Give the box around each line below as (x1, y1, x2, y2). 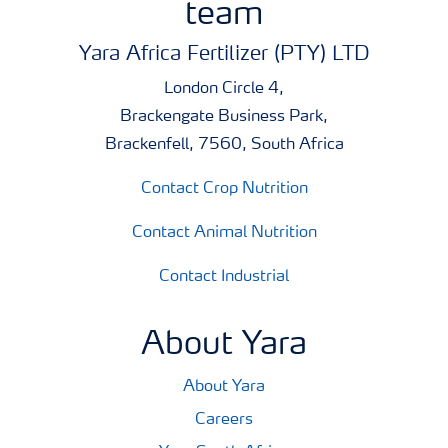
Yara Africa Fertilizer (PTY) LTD (78, 45, 370, 65)
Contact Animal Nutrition (131, 225, 317, 241)
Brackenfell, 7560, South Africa (104, 137, 344, 153)
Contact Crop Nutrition (140, 181, 308, 197)
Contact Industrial (159, 269, 289, 285)
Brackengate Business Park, (120, 109, 328, 125)
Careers (195, 412, 253, 428)
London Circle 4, (164, 81, 284, 97)
